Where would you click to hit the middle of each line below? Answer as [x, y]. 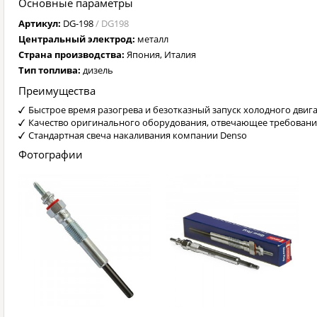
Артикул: [41, 23]
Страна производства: [73, 54]
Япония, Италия [161, 54]
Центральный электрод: [78, 39]
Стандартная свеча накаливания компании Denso [138, 135]
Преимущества [57, 91]
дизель [98, 70]
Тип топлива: [51, 70]
